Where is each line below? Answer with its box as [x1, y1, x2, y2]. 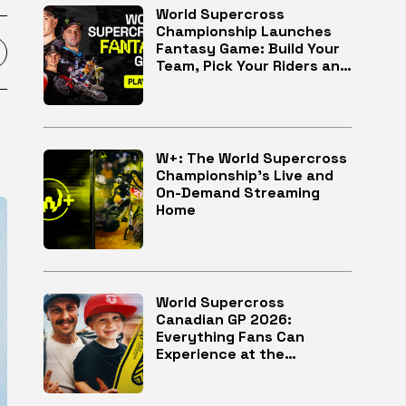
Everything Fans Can [156, 327, 304, 346]
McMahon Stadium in [156, 362, 307, 381]
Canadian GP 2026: [156, 310, 292, 329]
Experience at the [156, 344, 285, 363]
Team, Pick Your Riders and [156, 56, 349, 75]
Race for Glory [156, 73, 260, 92]
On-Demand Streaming [156, 183, 320, 202]
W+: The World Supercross [156, 149, 347, 168]
